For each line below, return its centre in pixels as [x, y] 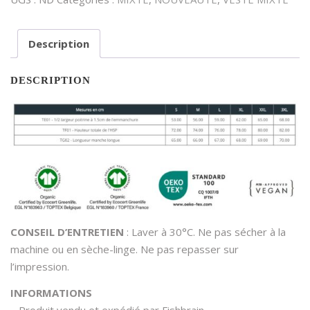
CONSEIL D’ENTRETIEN [69, 231]
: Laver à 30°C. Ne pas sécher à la [206, 231]
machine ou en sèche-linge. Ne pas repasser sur [125, 249]
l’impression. [40, 266]
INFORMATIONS [51, 293]
